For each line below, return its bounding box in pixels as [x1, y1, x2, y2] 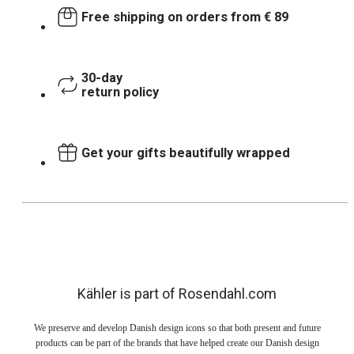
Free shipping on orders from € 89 [81, 9, 288, 24]
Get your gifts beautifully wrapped [81, 145, 290, 160]
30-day [81, 70, 122, 85]
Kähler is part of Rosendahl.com [77, 284, 277, 302]
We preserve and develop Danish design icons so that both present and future [33, 322, 321, 333]
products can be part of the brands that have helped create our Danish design [35, 337, 319, 348]
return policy [81, 84, 159, 100]
